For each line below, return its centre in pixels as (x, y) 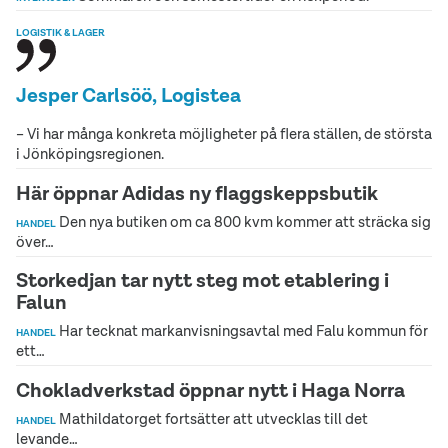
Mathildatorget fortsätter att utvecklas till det (212, 419)
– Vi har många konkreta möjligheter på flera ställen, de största (224, 133)
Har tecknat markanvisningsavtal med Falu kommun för (242, 331)
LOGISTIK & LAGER (60, 33)
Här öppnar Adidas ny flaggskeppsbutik (197, 192)
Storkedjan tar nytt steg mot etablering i (202, 280)
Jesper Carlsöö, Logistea (128, 94)
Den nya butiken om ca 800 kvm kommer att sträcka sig (243, 221)
